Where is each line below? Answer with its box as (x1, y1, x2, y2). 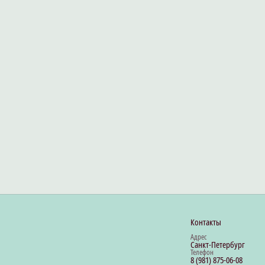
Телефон (190, 247, 214, 257)
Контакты (190, 216, 221, 228)
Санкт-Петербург (190, 239, 245, 250)
